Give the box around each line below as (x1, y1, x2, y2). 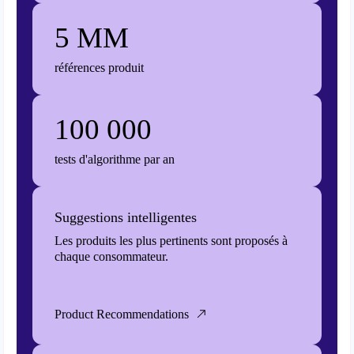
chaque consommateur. (55, 250, 169, 263)
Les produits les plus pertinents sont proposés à (55, 234, 288, 247)
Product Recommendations (55, 307, 190, 321)
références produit (55, 61, 145, 74)
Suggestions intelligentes (55, 209, 198, 225)
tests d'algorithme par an (55, 153, 175, 166)
